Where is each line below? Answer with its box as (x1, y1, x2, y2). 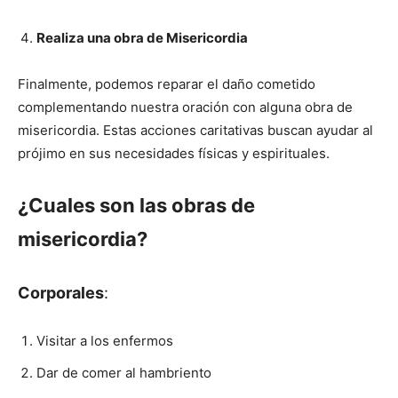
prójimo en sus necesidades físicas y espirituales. (18, 145, 330, 163)
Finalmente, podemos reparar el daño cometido (18, 76, 315, 93)
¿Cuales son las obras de (18, 194, 255, 218)
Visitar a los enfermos (36, 332, 173, 350)
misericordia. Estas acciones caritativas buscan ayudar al (18, 122, 373, 139)
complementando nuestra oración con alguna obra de (18, 99, 353, 116)
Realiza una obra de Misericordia (36, 29, 248, 47)
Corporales (18, 283, 104, 303)
